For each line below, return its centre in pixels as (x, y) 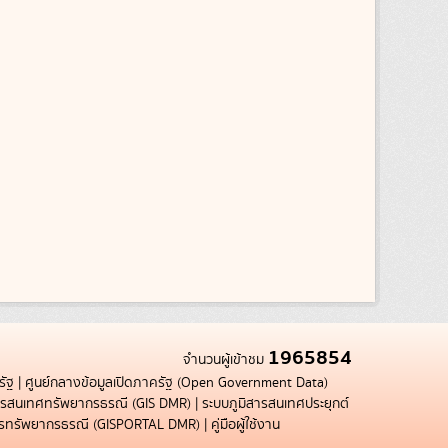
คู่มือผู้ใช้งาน (245, 425)
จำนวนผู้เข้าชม (225, 360)
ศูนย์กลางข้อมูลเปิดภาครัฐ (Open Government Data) (176, 383)
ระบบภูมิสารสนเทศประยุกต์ (275, 404)
